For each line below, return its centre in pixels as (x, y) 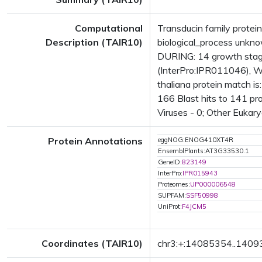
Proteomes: (174, 184)
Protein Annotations (95, 141)
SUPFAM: (172, 195)
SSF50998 (202, 195)
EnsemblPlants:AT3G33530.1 (204, 151)
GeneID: (170, 162)
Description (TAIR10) (94, 42)
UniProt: (170, 206)
